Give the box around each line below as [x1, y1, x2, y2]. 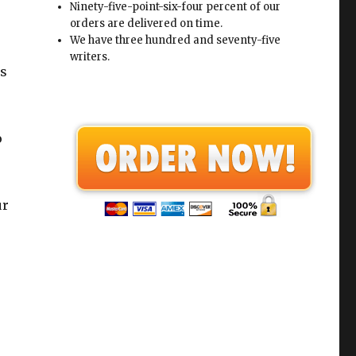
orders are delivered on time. [70, 16, 223, 30]
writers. [70, 49, 110, 64]
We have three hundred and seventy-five [70, 33, 281, 47]
